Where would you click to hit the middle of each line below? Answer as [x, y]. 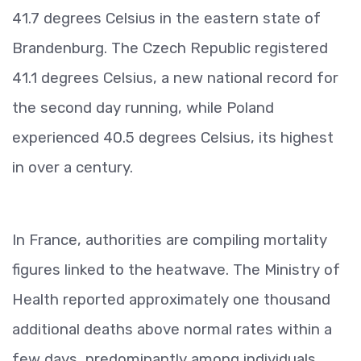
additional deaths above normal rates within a [172, 329]
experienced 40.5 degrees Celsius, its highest [173, 137]
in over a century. [73, 167]
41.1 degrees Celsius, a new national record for [175, 77]
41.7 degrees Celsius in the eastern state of [166, 18]
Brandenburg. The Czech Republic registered [170, 48]
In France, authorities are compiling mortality [170, 239]
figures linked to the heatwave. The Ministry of [176, 269]
